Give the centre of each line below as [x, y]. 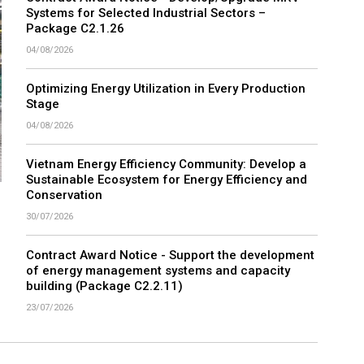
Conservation [65, 198]
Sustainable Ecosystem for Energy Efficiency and [167, 182]
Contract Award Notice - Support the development [171, 258]
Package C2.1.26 [76, 31]
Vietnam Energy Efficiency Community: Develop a [167, 167]
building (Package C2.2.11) [105, 289]
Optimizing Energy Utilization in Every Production [166, 91]
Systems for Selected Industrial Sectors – [146, 16]
